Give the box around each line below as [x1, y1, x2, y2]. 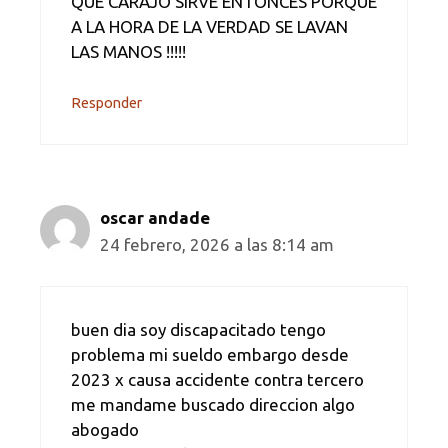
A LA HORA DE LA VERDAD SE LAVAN [71, 16, 348, 36]
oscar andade [100, 208, 210, 228]
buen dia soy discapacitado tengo [71, 319, 326, 339]
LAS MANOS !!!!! [71, 41, 186, 61]
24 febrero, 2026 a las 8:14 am [100, 235, 334, 255]
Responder [71, 95, 142, 112]
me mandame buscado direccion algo [71, 394, 355, 414]
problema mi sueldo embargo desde [71, 344, 349, 364]
